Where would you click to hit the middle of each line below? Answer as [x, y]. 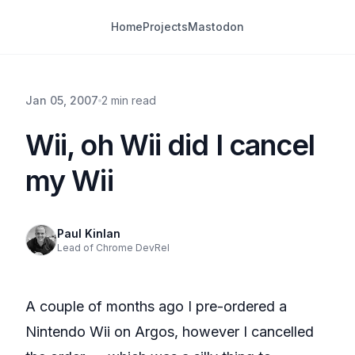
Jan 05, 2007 [62, 100]
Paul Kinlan [89, 233]
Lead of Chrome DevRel [113, 248]
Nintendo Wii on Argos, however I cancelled [170, 332]
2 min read [129, 100]
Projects [165, 27]
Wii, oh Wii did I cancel [170, 145]
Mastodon [216, 27]
